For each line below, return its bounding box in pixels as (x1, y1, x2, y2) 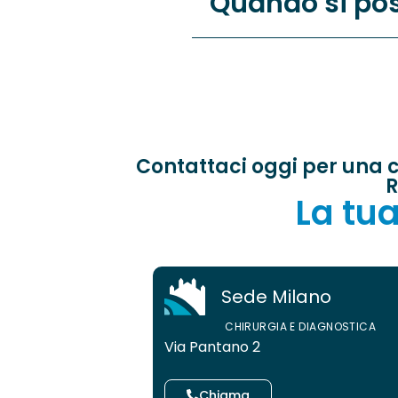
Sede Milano (220, 283, 331, 309)
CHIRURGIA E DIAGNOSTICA (225, 318, 377, 334)
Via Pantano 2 (164, 336, 261, 357)
